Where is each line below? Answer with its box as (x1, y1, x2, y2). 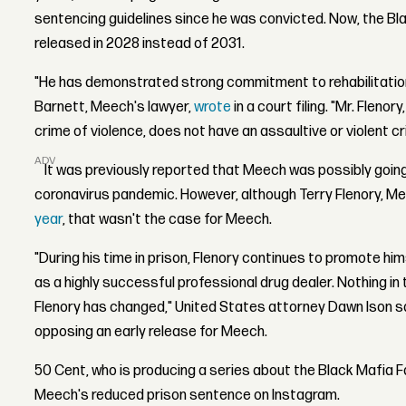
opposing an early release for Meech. (34, 323, 268, 341)
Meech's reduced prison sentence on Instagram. (34, 386, 341, 404)
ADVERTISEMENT (34, 154, 122, 169)
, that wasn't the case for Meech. (63, 210, 273, 228)
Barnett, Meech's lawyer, (34, 98, 195, 116)
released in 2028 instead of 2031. (34, 34, 246, 53)
